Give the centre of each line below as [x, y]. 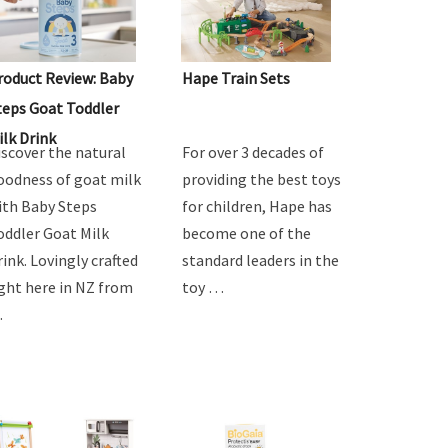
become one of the [246, 232]
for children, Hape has [257, 205]
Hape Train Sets [236, 77]
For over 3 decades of [253, 151]
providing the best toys [261, 178]
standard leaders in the [260, 259]
